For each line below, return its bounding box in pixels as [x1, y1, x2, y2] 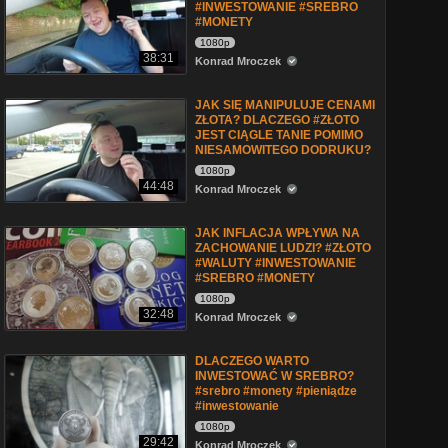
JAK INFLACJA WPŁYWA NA [195, 226, 360, 240]
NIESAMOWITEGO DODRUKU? [195, 143, 371, 157]
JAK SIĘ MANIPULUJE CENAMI [195, 98, 375, 112]
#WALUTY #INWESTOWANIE [195, 256, 356, 270]
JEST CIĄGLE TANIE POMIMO [195, 128, 363, 142]
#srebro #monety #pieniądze [195, 384, 357, 398]
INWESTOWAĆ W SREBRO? [195, 369, 354, 383]
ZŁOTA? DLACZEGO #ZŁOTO [195, 113, 359, 127]
